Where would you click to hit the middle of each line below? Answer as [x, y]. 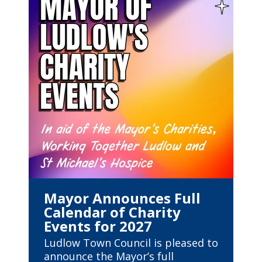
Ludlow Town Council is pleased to [131, 243]
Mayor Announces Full [122, 198]
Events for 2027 [98, 226]
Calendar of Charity [112, 212]
